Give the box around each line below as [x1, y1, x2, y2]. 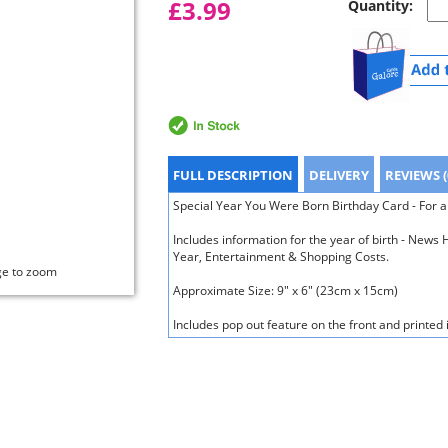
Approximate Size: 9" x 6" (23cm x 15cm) [173, 282, 398, 299]
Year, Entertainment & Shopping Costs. [173, 248, 389, 265]
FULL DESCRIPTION [173, 166, 293, 184]
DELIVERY [309, 166, 369, 184]
